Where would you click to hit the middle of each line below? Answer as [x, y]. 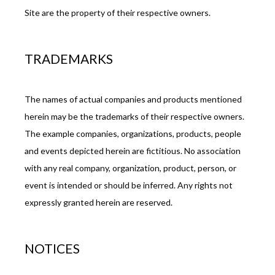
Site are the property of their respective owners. [118, 13]
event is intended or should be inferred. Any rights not [129, 185]
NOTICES [52, 249]
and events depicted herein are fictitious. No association [133, 150]
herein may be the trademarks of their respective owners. [134, 116]
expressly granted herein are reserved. [99, 202]
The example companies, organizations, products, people [133, 133]
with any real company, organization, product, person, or [130, 168]
